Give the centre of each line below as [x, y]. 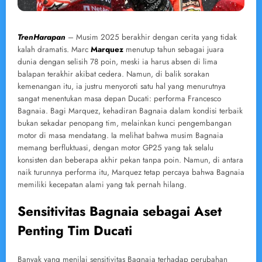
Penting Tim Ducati [75, 230]
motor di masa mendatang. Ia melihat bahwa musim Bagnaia [120, 135]
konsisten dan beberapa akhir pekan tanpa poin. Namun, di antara [130, 160]
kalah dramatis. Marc [54, 49]
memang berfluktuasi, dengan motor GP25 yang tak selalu [116, 147]
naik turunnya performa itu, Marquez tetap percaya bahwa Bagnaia [131, 172]
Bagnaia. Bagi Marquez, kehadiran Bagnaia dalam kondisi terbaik [130, 111]
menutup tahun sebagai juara [174, 49]
